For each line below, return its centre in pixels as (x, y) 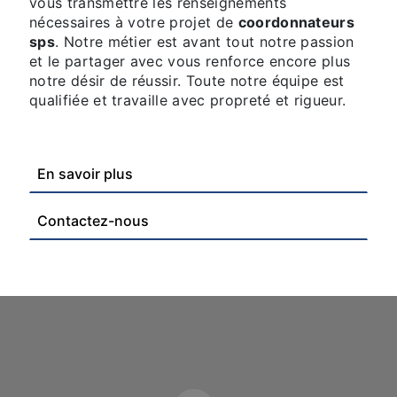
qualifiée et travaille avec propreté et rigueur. (188, 100)
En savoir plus (85, 173)
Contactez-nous (93, 220)
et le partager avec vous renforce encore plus (190, 61)
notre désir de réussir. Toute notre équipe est (187, 80)
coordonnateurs (296, 22)
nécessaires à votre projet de (134, 22)
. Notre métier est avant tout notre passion (204, 41)
